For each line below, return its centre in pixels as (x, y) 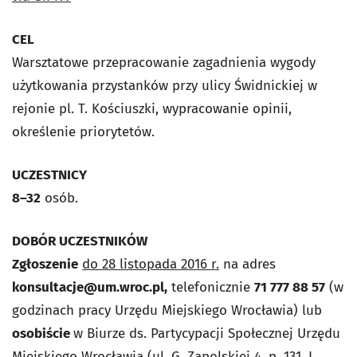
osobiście (43, 334)
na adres (247, 265)
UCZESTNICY (49, 175)
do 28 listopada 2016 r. (151, 265)
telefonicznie (211, 288)
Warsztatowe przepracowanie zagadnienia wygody (164, 63)
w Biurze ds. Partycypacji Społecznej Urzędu (207, 334)
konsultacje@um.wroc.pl (88, 288)
